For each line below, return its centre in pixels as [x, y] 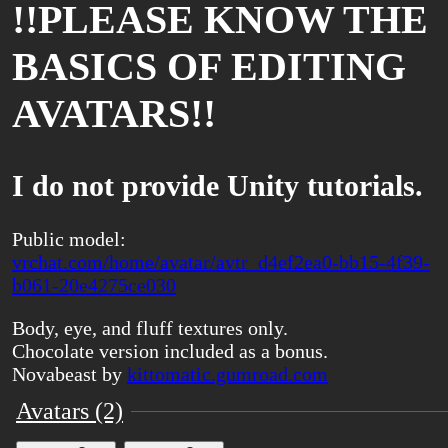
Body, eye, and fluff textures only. [150, 328]
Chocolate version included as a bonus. [170, 351]
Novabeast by [69, 374]
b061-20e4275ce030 [94, 285]
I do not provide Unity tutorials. [217, 186]
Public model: [69, 239]
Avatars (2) [69, 411]
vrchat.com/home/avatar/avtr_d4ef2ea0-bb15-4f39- [221, 262]
